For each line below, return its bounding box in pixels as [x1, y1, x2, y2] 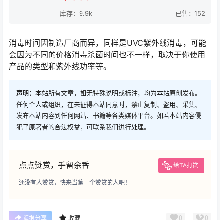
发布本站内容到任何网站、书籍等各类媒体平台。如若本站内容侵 [16, 111, 201, 120]
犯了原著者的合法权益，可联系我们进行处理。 [16, 123, 150, 131]
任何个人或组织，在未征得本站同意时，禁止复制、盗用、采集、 [16, 100, 201, 109]
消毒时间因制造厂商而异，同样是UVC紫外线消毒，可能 [9, 38, 206, 48]
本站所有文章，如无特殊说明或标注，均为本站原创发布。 [35, 89, 201, 97]
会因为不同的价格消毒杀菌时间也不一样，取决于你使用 [9, 50, 205, 60]
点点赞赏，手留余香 [19, 160, 89, 170]
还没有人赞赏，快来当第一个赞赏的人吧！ [19, 179, 131, 187]
